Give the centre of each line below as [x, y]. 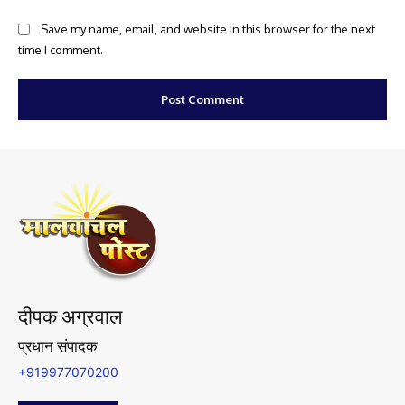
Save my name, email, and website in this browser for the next [208, 29]
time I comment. [61, 50]
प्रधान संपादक [58, 347]
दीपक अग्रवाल [70, 317]
